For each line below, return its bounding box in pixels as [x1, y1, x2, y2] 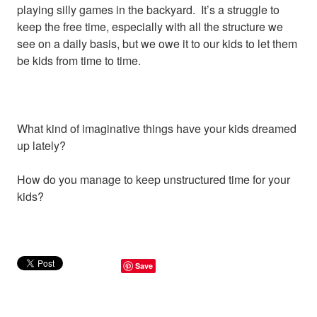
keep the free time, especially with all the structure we [17, 18, 283, 35]
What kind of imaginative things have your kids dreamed [17, 120, 296, 137]
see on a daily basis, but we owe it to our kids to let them [17, 35, 297, 52]
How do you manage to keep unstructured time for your [17, 171, 290, 188]
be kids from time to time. [17, 52, 141, 69]
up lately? [17, 137, 66, 154]
